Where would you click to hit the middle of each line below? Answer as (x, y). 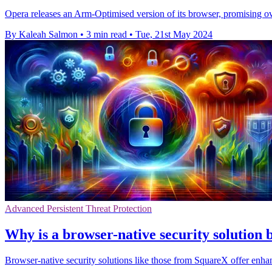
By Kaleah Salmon (41, 35)
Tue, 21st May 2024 (174, 35)
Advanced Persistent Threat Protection (78, 209)
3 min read (107, 35)
